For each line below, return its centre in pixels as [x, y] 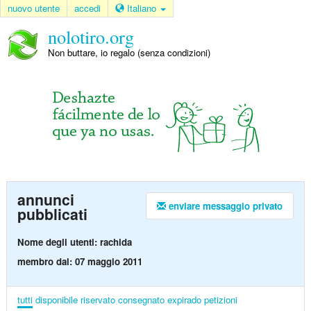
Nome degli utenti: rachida [74, 242]
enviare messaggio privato [225, 206]
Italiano [143, 8]
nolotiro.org [91, 36]
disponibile [56, 299]
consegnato [141, 299]
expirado [184, 299]
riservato [98, 299]
